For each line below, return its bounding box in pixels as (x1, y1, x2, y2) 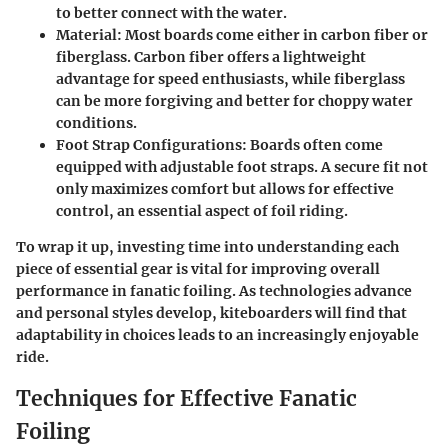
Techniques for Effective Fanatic (16, 385, 357, 413)
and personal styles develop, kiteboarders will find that (16, 304, 407, 323)
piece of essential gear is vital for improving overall (16, 260, 380, 279)
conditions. (56, 114, 137, 133)
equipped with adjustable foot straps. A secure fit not (56, 158, 428, 177)
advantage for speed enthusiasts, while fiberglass (56, 70, 405, 89)
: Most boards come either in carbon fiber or (117, 26, 428, 45)
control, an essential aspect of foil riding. (56, 202, 348, 221)
